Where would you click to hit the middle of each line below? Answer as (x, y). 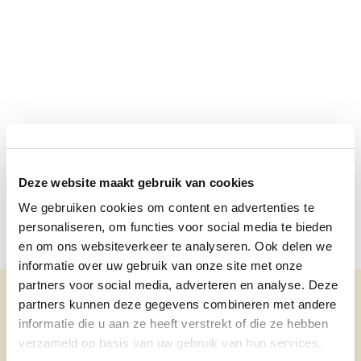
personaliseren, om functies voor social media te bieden (176, 227)
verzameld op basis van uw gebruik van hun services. (170, 343)
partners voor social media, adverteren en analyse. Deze (178, 285)
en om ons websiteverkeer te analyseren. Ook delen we (175, 246)
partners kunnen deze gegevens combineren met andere (178, 304)
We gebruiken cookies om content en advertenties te (166, 207)
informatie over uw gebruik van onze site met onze (161, 266)
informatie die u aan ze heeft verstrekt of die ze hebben (173, 324)
